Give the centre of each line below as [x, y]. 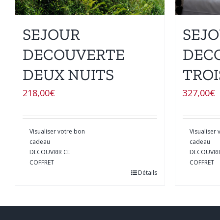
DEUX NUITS [68, 74]
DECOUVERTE [74, 54]
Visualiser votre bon [57, 131]
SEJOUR [51, 34]
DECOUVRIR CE [50, 152]
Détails [148, 172]
